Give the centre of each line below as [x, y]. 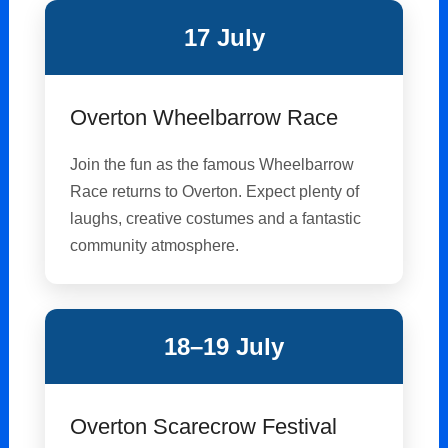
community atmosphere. [155, 245]
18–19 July [224, 347]
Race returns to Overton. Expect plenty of [215, 191]
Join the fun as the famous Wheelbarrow [212, 164]
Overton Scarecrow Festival [204, 427]
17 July [224, 38]
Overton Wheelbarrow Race [204, 118]
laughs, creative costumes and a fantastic [216, 218]
